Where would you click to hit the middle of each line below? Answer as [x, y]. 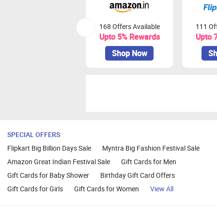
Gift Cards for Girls [35, 189]
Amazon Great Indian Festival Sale [59, 162]
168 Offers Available [129, 27]
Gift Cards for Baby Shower [48, 175]
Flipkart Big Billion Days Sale [49, 148]
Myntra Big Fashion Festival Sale [151, 148]
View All [162, 189]
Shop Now [129, 54]
